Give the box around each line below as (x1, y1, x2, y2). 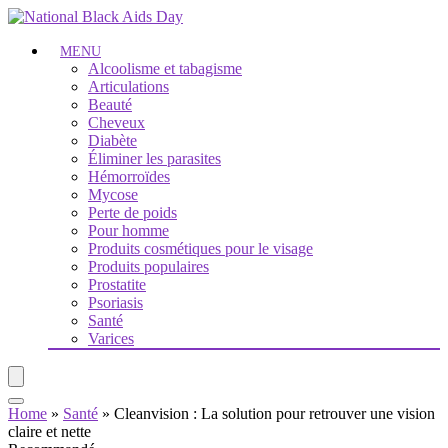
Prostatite (88, 276, 146, 293)
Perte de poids (88, 204, 177, 221)
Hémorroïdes (88, 168, 170, 185)
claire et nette (8, 423, 91, 440)
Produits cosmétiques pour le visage (88, 240, 313, 257)
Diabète (88, 132, 137, 149)
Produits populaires (88, 258, 209, 275)
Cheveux (88, 114, 145, 131)
